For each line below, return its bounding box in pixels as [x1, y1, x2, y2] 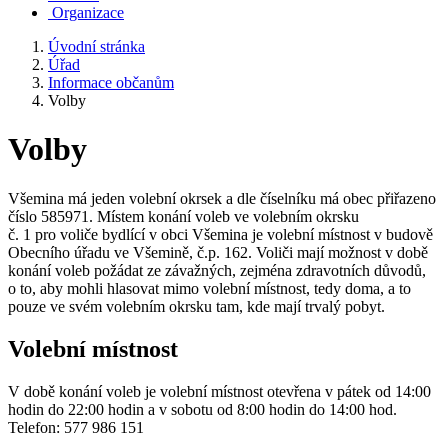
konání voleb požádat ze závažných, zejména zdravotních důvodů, [8, 261, 426, 279]
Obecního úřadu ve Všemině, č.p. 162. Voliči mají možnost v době [8, 243, 428, 261]
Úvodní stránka [48, 38, 145, 55]
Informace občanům [48, 74, 174, 91]
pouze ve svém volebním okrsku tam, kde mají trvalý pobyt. [8, 297, 389, 315]
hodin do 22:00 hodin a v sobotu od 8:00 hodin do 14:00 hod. [8, 400, 397, 418]
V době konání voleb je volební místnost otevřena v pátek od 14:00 [8, 382, 431, 400]
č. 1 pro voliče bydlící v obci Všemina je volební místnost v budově [8, 225, 433, 243]
